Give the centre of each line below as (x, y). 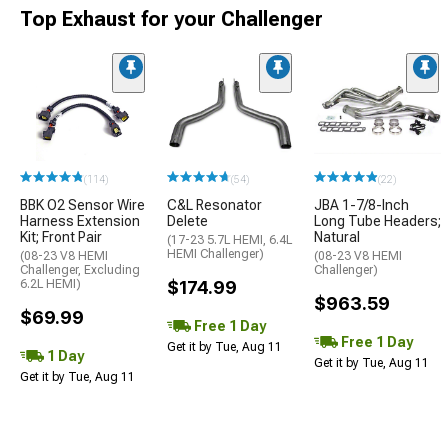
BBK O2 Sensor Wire (82, 204)
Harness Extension (80, 220)
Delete (187, 220)
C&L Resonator (214, 204)
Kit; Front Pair (61, 236)
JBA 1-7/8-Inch (361, 204)
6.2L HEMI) (50, 283)
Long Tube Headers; (377, 220)
